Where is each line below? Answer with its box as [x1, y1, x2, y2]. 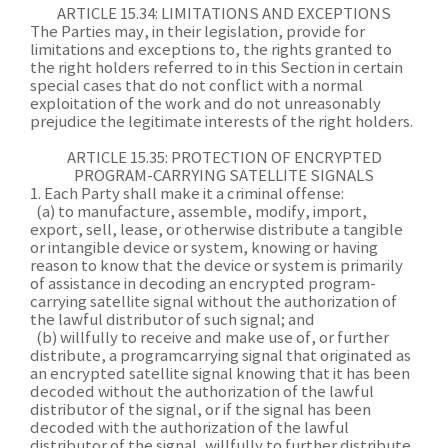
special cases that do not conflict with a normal [30, 78, 363, 95]
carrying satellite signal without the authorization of [30, 294, 397, 311]
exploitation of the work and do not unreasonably [30, 96, 381, 113]
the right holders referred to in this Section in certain [30, 60, 403, 77]
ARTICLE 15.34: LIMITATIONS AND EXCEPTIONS [57, 6, 391, 23]
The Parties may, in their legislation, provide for [30, 24, 365, 41]
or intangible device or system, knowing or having [30, 240, 378, 257]
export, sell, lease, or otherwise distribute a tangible [30, 222, 403, 239]
